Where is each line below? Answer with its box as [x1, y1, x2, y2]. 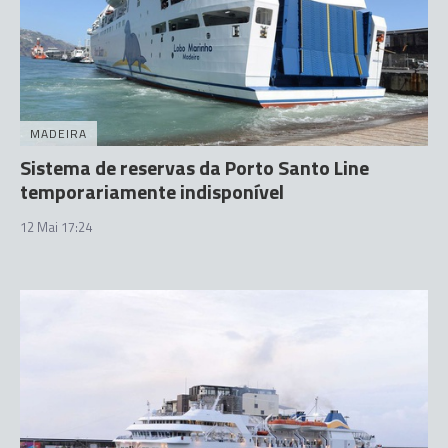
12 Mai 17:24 [20, 217, 92, 237]
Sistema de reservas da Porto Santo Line [20, 152, 369, 183]
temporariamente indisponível [20, 176, 284, 207]
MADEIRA [30, 124, 87, 143]
